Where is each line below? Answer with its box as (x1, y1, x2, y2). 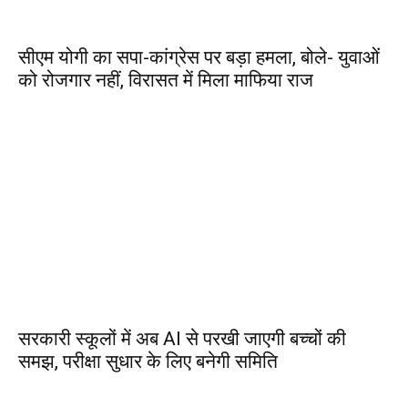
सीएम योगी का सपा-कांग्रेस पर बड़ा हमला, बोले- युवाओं (18, 46, 380, 68)
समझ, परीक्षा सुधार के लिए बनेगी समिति (18, 351, 278, 372)
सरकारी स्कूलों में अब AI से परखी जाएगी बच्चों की (18, 328, 346, 350)
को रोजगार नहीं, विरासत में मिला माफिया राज (18, 69, 313, 91)
